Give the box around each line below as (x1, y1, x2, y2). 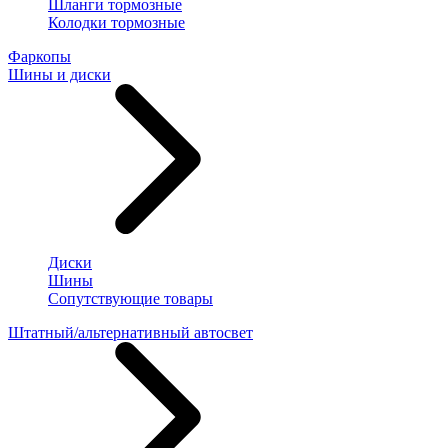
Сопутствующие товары (48, 289, 213, 307)
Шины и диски (8, 65, 111, 83)
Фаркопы (8, 47, 71, 65)
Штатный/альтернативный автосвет (8, 323, 253, 341)
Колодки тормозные (48, 13, 185, 31)
